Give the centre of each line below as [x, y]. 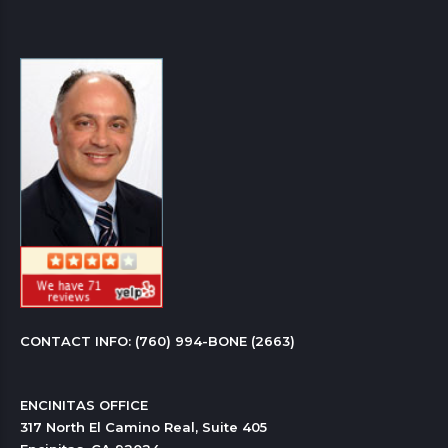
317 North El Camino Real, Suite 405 [143, 426]
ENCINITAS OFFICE [84, 404]
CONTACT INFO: [77, 340]
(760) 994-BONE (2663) [215, 340]
